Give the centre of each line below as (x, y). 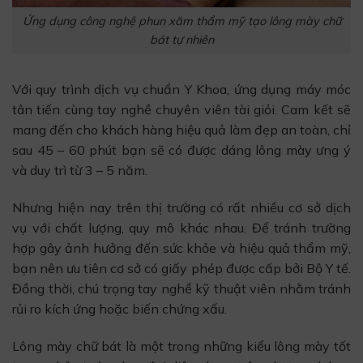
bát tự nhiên (181, 39)
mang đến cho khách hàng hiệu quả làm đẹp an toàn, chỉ (181, 130)
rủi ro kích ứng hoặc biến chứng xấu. (120, 309)
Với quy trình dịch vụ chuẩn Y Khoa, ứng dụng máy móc (181, 90)
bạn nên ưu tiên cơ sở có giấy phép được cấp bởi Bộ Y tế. (181, 269)
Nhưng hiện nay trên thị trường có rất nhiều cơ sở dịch (181, 208)
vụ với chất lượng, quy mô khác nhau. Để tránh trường (181, 228)
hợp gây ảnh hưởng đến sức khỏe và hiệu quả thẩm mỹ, (181, 248)
